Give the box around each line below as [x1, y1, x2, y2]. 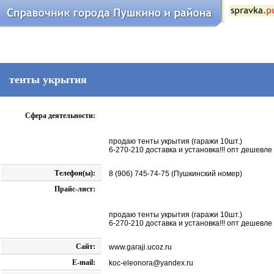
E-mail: [72, 258, 95, 267]
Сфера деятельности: [25, 111, 95, 120]
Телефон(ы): [54, 169, 95, 178]
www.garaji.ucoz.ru [109, 243, 172, 252]
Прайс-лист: [54, 185, 95, 194]
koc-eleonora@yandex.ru [109, 259, 193, 268]
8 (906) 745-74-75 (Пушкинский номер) [109, 169, 242, 179]
